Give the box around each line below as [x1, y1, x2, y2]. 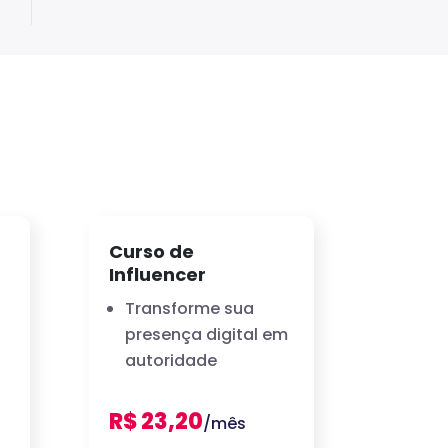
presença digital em [125, 322, 289, 346]
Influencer [109, 261, 207, 287]
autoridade [125, 348, 218, 372]
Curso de [109, 238, 195, 264]
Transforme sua [125, 296, 255, 320]
